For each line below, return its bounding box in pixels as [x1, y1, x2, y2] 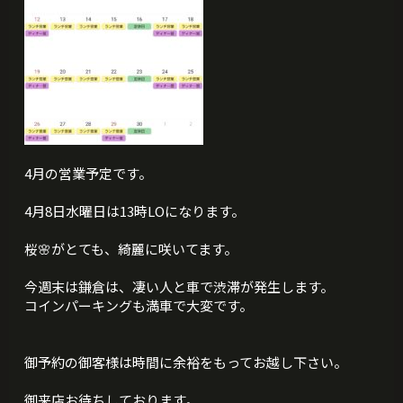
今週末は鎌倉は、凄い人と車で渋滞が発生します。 [24, 277, 335, 297]
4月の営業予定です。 [24, 164, 153, 184]
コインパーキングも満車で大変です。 [24, 296, 254, 316]
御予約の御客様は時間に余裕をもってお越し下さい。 [24, 353, 348, 372]
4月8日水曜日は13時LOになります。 [24, 201, 246, 221]
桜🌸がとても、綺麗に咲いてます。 [24, 239, 238, 259]
